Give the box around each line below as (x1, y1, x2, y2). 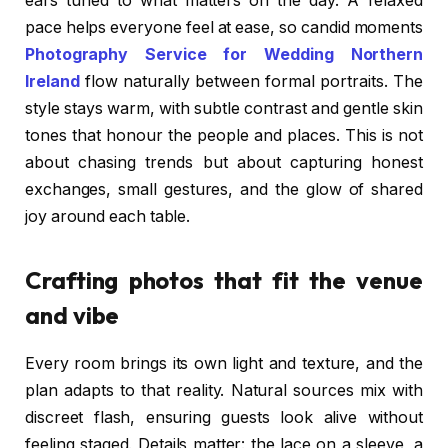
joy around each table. (25, 207, 191, 227)
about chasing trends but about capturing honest (25, 153, 423, 173)
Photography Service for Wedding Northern (25, 45, 423, 65)
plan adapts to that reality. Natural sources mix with (25, 381, 423, 401)
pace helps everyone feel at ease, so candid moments (25, 18, 423, 38)
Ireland (25, 72, 80, 92)
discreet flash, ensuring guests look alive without (25, 408, 423, 428)
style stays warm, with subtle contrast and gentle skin (25, 99, 423, 119)
